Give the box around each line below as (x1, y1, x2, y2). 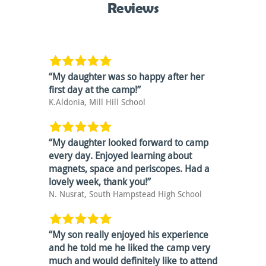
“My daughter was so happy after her (49, 70, 204, 83)
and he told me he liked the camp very (49, 241, 210, 254)
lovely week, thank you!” (49, 175, 151, 188)
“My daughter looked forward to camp (49, 136, 208, 149)
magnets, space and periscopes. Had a (49, 162, 210, 175)
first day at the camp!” (49, 83, 141, 96)
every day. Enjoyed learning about (49, 149, 192, 162)
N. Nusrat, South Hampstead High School (49, 188, 202, 199)
